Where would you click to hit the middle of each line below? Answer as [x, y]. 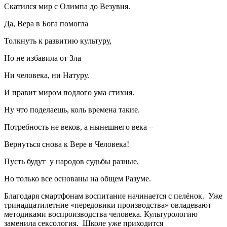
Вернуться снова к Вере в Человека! [67, 144]
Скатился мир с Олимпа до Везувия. [67, 6]
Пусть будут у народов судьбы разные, [71, 161]
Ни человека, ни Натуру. [47, 75]
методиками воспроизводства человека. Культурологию [101, 214]
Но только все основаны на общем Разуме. [78, 178]
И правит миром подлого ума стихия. [69, 92]
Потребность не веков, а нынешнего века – [79, 127]
